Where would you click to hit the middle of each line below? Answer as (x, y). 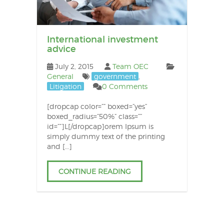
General (60, 76)
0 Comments (124, 86)
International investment (102, 39)
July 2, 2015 (74, 66)
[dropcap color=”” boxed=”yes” (97, 106)
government (115, 76)
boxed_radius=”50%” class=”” (94, 116)
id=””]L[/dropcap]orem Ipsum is (100, 126)
